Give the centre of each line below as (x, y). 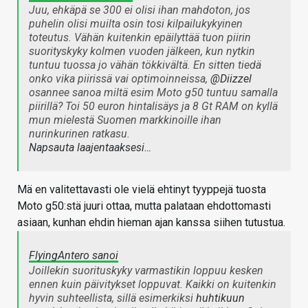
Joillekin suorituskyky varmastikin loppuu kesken (146, 271)
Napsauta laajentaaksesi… (90, 148)
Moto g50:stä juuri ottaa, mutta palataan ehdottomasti (144, 206)
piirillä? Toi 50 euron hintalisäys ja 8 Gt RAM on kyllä (153, 107)
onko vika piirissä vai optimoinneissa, (120, 79)
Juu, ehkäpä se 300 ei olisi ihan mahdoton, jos (140, 10)
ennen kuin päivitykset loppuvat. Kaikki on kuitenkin (153, 285)
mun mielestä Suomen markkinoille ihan (125, 120)
